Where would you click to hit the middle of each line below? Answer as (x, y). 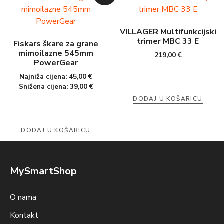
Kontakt (24, 216)
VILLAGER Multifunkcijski (168, 32)
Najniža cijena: (44, 77)
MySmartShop (43, 171)
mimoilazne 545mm (56, 54)
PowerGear (56, 63)
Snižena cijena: (44, 87)
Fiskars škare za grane (56, 44)
